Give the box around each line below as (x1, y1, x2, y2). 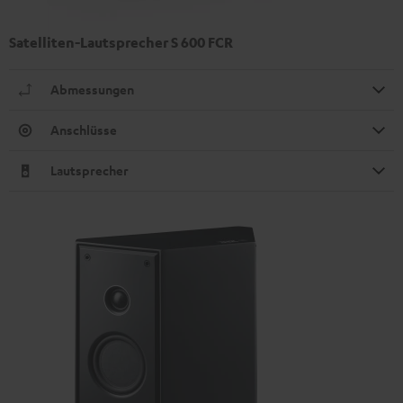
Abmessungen (50, 80, 134, 98)
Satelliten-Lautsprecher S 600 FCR (9, 32, 233, 51)
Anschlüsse (50, 121, 117, 139)
